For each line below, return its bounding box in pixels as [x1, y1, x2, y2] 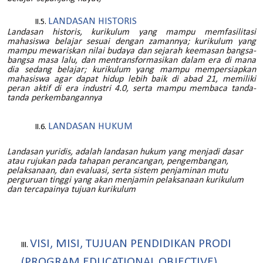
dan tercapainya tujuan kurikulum [7, 184, 136, 194]
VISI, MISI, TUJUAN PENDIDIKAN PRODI [30, 237, 231, 250]
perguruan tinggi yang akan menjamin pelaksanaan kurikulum [7, 175, 244, 185]
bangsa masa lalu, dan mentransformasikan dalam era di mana [7, 55, 256, 65]
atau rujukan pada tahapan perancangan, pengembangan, [7, 156, 228, 166]
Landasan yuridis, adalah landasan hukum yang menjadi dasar [7, 147, 243, 157]
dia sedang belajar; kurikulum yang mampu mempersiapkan [7, 65, 256, 75]
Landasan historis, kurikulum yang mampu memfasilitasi [7, 27, 256, 37]
